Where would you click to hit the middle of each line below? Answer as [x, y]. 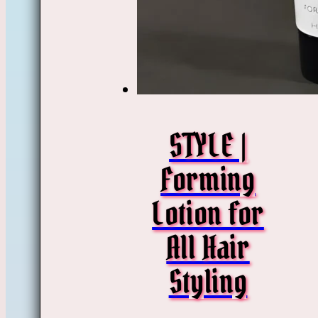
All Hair [208, 247]
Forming [208, 179]
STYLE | [208, 145]
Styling [208, 281]
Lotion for [208, 213]
